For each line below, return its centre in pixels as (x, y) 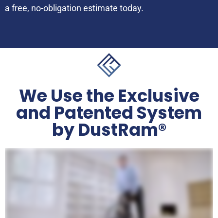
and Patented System (109, 113)
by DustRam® (109, 130)
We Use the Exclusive (109, 96)
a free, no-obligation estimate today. (74, 8)
